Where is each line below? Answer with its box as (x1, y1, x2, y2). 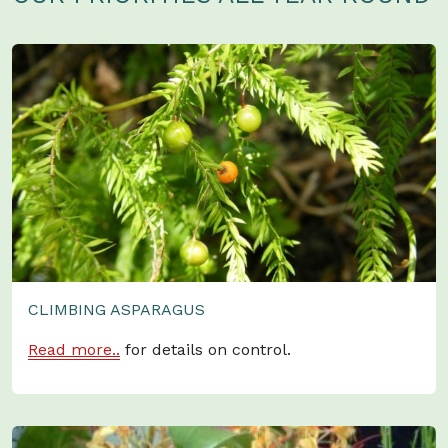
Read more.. (28, 340, 120, 360)
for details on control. (120, 340, 291, 360)
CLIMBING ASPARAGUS (28, 300, 205, 320)
